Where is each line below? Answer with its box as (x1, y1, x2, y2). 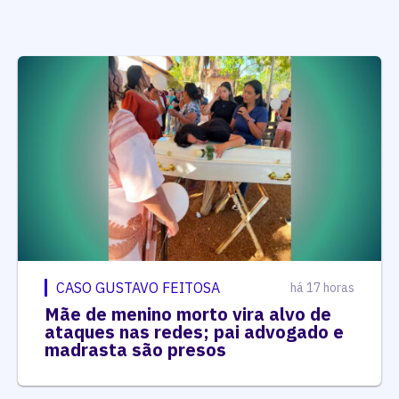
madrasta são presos (45, 337, 226, 362)
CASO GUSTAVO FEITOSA (56, 278, 220, 297)
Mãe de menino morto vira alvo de (45, 301, 331, 326)
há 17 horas (290, 279, 354, 296)
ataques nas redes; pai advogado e (45, 319, 344, 344)
